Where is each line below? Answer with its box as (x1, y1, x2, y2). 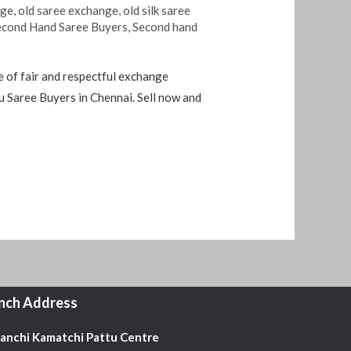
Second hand (132, 19, 198, 34)
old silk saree (123, 2, 191, 17)
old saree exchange (18, 2, 119, 17)
